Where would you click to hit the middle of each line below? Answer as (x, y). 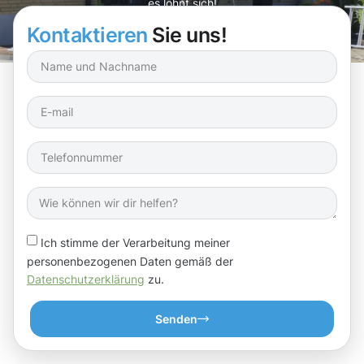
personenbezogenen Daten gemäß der (130, 261)
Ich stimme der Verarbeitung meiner (135, 242)
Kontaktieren (87, 35)
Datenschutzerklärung (86, 279)
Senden (176, 319)
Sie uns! (187, 35)
